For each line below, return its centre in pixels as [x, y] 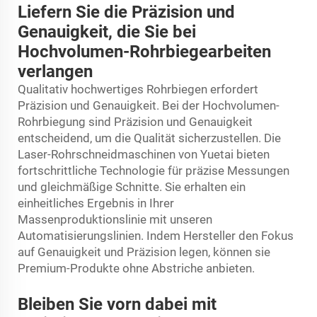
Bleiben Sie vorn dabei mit [117, 304]
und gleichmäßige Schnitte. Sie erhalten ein [132, 186]
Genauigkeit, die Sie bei [107, 31]
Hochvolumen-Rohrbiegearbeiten [144, 51]
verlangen [55, 71]
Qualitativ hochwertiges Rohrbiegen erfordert [138, 89]
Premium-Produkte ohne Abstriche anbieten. [136, 268]
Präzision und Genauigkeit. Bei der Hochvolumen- [149, 105]
